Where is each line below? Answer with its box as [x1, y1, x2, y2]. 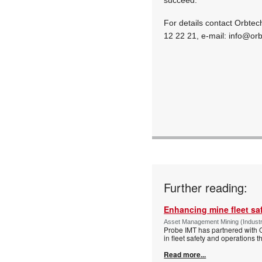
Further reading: [164, 178, 248, 196]
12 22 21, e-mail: [164, 30, 229, 40]
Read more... [164, 249, 206, 260]
